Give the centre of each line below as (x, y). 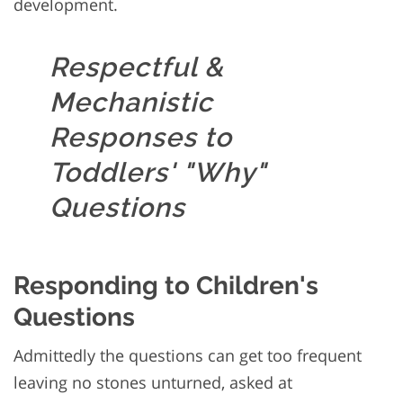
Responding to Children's (166, 286)
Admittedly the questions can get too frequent (188, 356)
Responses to (141, 138)
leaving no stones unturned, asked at (153, 383)
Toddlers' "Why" (158, 173)
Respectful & (137, 67)
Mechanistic (131, 103)
